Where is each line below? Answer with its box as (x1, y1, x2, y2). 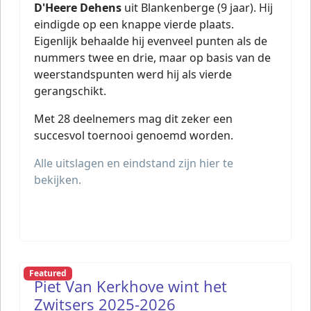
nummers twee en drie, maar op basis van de (34, 50, 271, 65)
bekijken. (34, 172, 81, 187)
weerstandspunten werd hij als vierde (34, 67, 232, 82)
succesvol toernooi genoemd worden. (34, 128, 233, 143)
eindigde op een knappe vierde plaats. (34, 17, 234, 32)
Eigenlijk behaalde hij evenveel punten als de (34, 33, 267, 49)
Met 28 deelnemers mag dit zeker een (34, 111, 233, 126)
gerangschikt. (34, 83, 106, 99)
